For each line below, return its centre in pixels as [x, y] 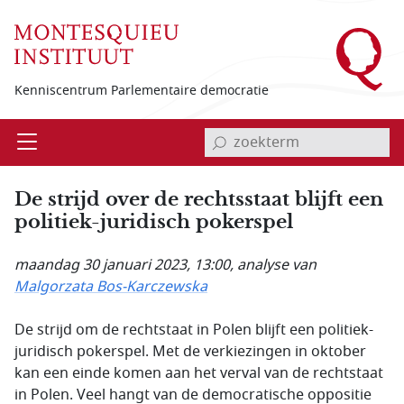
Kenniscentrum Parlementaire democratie [142, 90]
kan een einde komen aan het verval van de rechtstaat [199, 373]
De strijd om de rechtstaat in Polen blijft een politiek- [194, 330]
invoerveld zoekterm [271, 129]
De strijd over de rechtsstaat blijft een [199, 199]
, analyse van [273, 265]
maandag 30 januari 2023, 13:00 [122, 265]
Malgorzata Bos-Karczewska [111, 287]
